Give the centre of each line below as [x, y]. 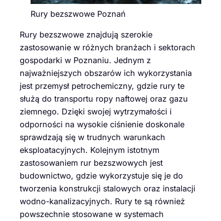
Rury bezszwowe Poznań [78, 14]
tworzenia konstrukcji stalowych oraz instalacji [108, 189]
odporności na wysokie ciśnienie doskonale [102, 125]
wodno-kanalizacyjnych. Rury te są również [102, 202]
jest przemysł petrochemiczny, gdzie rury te [102, 86]
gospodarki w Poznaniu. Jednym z [85, 60]
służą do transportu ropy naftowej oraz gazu [104, 99]
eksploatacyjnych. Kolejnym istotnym [90, 150]
